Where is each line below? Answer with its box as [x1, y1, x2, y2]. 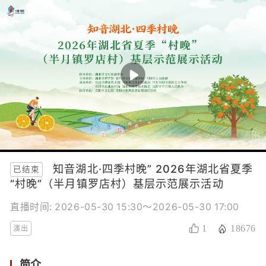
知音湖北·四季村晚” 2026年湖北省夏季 [53, 161, 254, 175]
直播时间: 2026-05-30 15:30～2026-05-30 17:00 [9, 201, 239, 213]
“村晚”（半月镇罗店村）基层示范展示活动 [9, 177, 224, 191]
